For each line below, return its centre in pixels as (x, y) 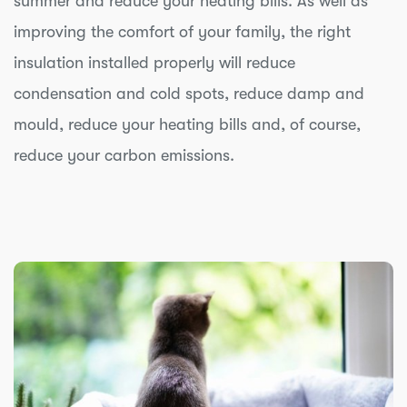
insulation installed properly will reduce (154, 62)
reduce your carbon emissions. (124, 155)
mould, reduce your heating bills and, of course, (187, 124)
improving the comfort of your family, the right (182, 31)
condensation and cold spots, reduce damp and (189, 93)
